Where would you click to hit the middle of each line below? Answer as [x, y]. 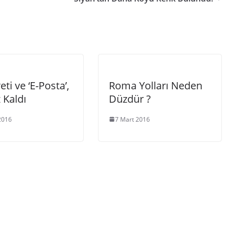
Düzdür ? [130, 99]
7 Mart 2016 [132, 119]
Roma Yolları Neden [156, 85]
